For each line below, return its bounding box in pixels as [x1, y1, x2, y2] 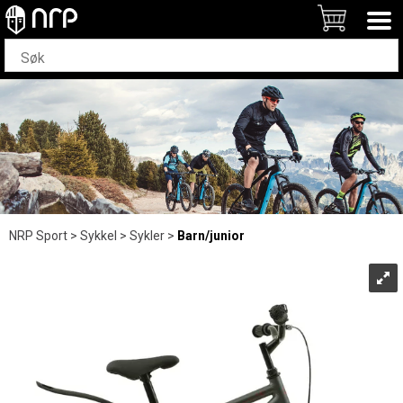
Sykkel [80, 228, 117, 243]
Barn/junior [177, 228, 245, 243]
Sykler [130, 228, 165, 243]
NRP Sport [9, 228, 67, 243]
